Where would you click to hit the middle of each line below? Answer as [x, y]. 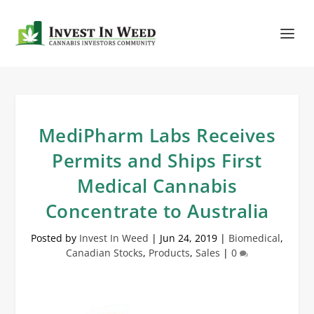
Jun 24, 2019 [189, 238]
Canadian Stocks [104, 253]
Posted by [55, 238]
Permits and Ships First [157, 161]
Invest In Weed [114, 238]
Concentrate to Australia [157, 211]
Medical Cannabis [157, 186]
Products [169, 253]
